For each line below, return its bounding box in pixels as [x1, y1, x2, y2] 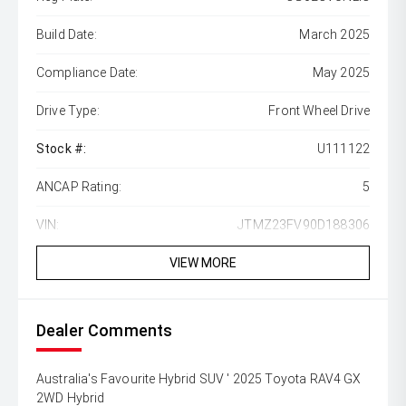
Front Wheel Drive [268, 103, 370, 119]
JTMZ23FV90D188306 [237, 217, 370, 233]
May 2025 [312, 65, 370, 81]
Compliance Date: [36, 65, 139, 81]
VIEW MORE [169, 256, 237, 271]
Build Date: [36, 27, 97, 43]
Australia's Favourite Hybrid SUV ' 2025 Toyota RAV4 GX [36, 372, 362, 387]
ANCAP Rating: [36, 179, 122, 195]
